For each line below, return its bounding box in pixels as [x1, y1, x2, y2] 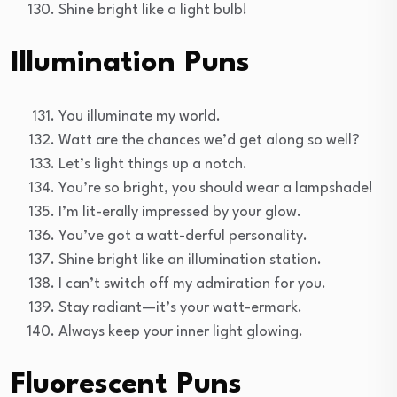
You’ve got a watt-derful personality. [58, 228, 307, 244]
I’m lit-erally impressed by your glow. [58, 204, 301, 220]
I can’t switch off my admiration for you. [58, 276, 326, 292]
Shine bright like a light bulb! [58, 2, 247, 18]
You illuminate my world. [58, 108, 221, 124]
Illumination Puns [11, 48, 250, 78]
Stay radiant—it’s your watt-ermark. [58, 300, 302, 315]
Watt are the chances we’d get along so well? [58, 132, 360, 148]
